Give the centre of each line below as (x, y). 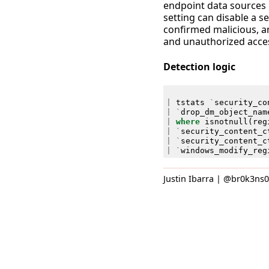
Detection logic (199, 66)
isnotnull (226, 121)
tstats (190, 102)
